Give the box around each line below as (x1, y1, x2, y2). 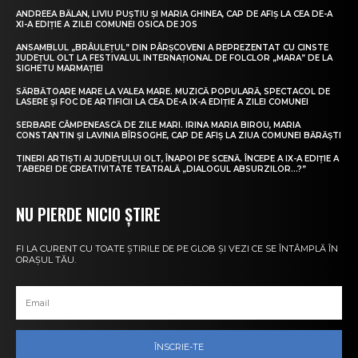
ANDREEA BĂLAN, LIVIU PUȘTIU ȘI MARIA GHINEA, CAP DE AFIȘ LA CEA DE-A (16, 9, 332, 20)
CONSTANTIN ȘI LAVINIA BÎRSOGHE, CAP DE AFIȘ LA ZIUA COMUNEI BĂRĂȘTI (16, 130, 341, 141)
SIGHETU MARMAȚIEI (16, 63, 103, 74)
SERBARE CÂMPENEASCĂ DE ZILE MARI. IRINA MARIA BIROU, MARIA (16, 120, 300, 131)
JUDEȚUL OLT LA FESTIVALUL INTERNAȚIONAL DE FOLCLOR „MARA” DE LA (16, 53, 332, 64)
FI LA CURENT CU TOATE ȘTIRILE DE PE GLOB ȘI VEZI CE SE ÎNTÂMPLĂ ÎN (16, 243, 338, 255)
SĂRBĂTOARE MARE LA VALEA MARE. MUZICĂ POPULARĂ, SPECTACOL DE (16, 86, 330, 97)
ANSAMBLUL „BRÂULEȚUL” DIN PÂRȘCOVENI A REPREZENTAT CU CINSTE (16, 42, 328, 54)
